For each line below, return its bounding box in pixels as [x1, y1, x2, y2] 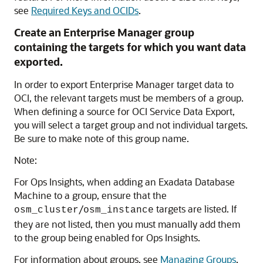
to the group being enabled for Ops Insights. [14, 231, 200, 244]
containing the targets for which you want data [14, 39, 246, 54]
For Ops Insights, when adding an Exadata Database [14, 175, 235, 188]
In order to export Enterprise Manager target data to [14, 77, 234, 90]
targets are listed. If [154, 202, 237, 215]
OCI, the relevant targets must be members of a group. [14, 91, 244, 104]
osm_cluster [14, 204, 79, 215]
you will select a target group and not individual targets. [14, 118, 248, 131]
